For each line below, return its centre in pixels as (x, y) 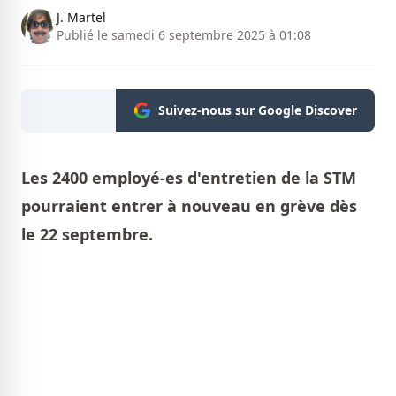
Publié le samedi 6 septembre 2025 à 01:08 (184, 35)
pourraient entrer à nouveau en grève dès (189, 206)
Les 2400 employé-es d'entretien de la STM (189, 178)
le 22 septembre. (87, 235)
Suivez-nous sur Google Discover (258, 110)
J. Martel (81, 18)
